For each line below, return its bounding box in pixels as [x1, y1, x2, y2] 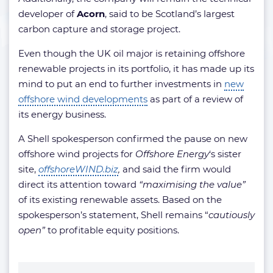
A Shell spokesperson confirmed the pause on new [18, 133, 247, 144]
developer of [18, 8, 77, 19]
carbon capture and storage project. [18, 23, 180, 35]
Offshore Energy [135, 148, 209, 160]
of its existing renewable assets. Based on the [18, 194, 222, 205]
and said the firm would [122, 163, 231, 175]
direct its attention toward [18, 179, 139, 190]
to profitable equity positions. [48, 224, 179, 236]
